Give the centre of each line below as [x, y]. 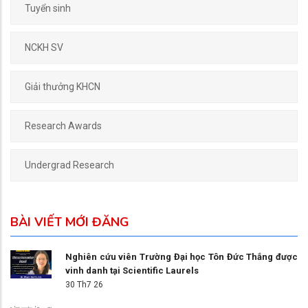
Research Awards [63, 126]
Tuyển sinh [48, 9]
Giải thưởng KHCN [63, 87]
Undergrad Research [69, 165]
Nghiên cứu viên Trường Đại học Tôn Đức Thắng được [181, 257]
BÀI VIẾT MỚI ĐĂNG [70, 222]
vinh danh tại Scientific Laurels [132, 271]
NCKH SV [44, 48]
